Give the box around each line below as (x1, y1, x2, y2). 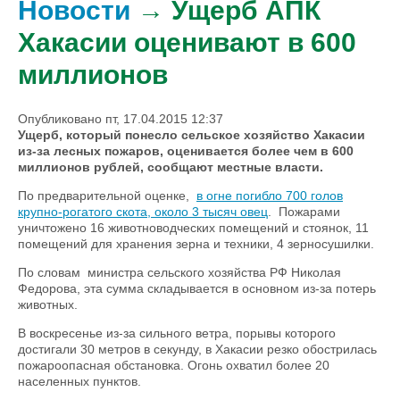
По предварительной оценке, (18, 188, 196, 203)
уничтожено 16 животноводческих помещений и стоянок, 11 (18, 221, 369, 235)
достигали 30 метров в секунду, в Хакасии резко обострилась (18, 342, 377, 356)
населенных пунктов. (18, 374, 145, 388)
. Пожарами (268, 204, 340, 219)
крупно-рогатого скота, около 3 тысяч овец (18, 204, 268, 219)
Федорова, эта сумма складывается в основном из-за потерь (18, 281, 376, 296)
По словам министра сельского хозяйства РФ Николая (18, 265, 341, 279)
